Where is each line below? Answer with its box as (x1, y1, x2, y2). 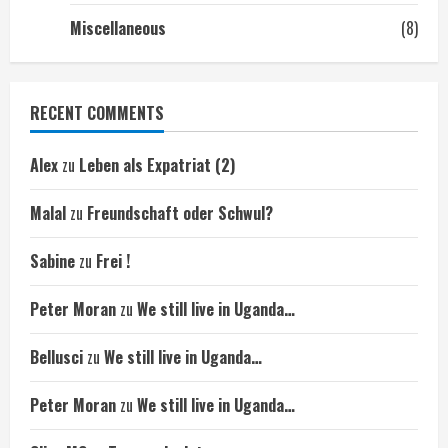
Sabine (30, 249, 75, 273)
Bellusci (30, 345, 83, 369)
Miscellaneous (70, 16, 166, 40)
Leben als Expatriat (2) (79, 153, 235, 177)
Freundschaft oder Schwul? (87, 201, 273, 225)
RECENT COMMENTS (30, 101, 164, 125)
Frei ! (96, 249, 130, 273)
